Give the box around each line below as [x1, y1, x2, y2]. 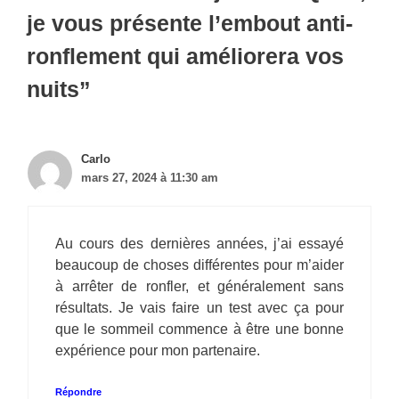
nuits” [27, 77, 91, 102]
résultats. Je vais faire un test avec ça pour [55, 300, 344, 316]
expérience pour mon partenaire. [55, 343, 260, 359]
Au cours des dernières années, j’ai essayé [55, 236, 344, 252]
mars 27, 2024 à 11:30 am [81, 171, 218, 185]
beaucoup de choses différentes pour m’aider [55, 257, 344, 273]
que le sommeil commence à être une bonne [55, 322, 344, 338]
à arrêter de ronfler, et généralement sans [55, 279, 344, 295]
